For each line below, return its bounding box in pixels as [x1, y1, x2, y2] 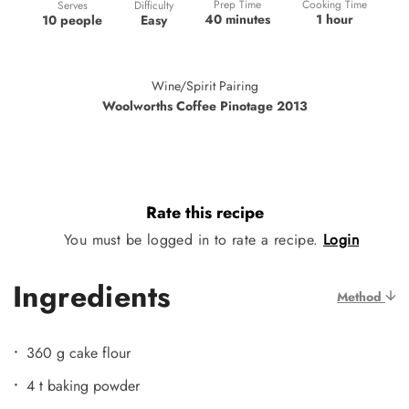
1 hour [315, 10, 353, 29]
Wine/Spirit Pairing [151, 76, 258, 95]
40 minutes [204, 10, 271, 29]
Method [337, 287, 385, 306]
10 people [42, 10, 103, 29]
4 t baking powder [26, 374, 140, 396]
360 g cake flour [26, 341, 131, 363]
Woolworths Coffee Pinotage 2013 [101, 96, 308, 115]
